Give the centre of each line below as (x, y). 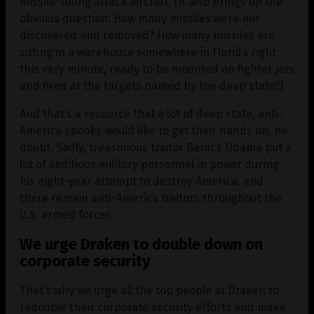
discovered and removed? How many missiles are (147, 35)
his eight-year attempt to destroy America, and (142, 181)
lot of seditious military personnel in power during (149, 164)
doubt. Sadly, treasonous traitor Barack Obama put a (156, 147)
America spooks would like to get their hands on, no (153, 130)
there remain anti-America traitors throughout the (151, 198)
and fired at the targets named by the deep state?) (151, 86)
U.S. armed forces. (67, 214)
